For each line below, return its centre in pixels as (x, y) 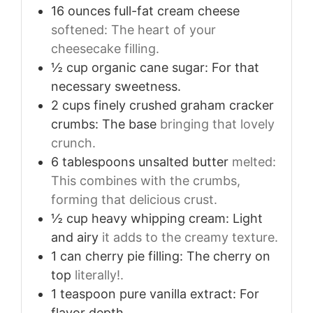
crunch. (73, 143)
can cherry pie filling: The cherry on (165, 256)
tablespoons (99, 161)
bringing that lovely (217, 124)
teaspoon (88, 293)
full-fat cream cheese (177, 10)
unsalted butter (183, 161)
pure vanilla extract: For (189, 293)
